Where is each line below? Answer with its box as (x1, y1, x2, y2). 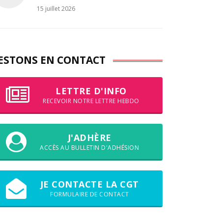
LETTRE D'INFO (55, 84, 127, 97)
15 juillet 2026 (37, 4, 75, 13)
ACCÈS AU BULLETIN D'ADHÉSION (40, 143, 139, 152)
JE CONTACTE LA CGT (40, 178, 139, 190)
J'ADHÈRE (67, 131, 111, 143)
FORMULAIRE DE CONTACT (50, 190, 129, 198)
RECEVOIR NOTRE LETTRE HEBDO (43, 96, 139, 105)
